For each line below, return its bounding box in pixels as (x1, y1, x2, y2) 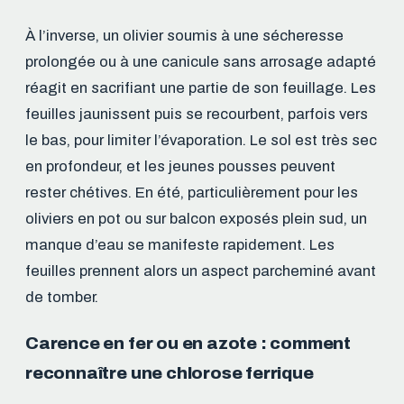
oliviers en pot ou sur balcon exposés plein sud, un (25, 210, 367, 228)
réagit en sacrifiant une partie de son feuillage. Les (25, 79, 376, 97)
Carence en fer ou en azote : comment (25, 333, 352, 353)
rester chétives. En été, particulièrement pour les (25, 184, 358, 202)
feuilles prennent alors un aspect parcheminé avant (25, 262, 376, 280)
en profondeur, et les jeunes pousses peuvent (25, 158, 335, 176)
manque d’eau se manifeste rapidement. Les (25, 236, 335, 254)
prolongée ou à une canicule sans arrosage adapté (25, 53, 376, 71)
